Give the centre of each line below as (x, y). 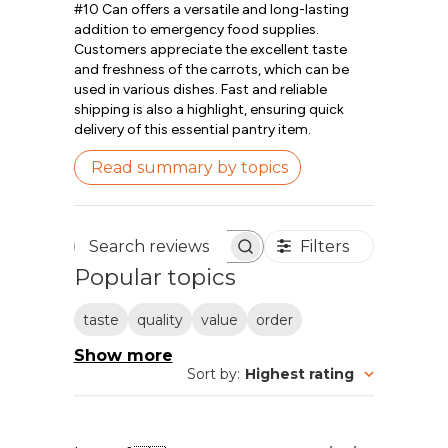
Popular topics (154, 276)
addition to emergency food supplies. (196, 29)
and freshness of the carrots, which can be (211, 69)
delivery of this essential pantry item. (192, 129)
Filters (324, 246)
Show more (123, 356)
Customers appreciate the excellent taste (210, 49)
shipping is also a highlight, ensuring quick (208, 109)
